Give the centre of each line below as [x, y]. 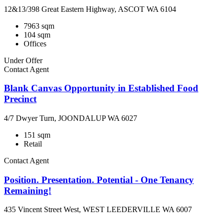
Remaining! [28, 190]
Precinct [20, 99]
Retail [33, 144]
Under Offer [23, 60]
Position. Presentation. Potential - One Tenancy [99, 180]
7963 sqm [39, 26]
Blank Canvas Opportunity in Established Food [101, 88]
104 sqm [37, 35]
